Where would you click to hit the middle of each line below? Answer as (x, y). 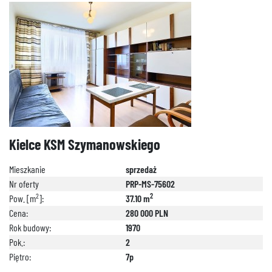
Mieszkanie (27, 169)
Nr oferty (24, 184)
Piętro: (20, 257)
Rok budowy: (30, 227)
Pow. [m (22, 198)
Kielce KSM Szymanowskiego (85, 144)
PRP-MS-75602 (150, 184)
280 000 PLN (147, 213)
